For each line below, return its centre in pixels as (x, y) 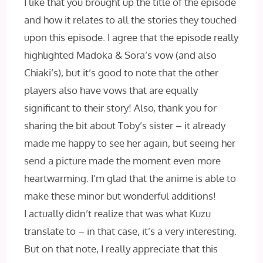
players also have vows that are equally (111, 90)
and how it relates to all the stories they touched (131, 20)
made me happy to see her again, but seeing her (130, 143)
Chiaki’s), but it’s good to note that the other (122, 73)
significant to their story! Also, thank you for (121, 108)
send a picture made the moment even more (123, 161)
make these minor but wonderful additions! (120, 196)
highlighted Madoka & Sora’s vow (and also (121, 55)
